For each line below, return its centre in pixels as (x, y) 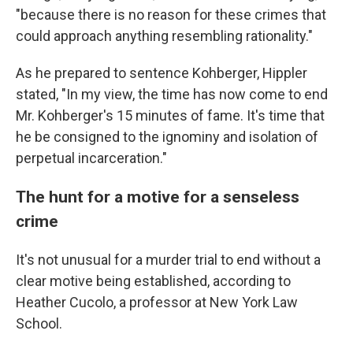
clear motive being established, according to (153, 281)
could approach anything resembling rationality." (164, 35)
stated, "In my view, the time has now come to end (172, 94)
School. (39, 323)
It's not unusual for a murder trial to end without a (168, 259)
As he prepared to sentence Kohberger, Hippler (162, 72)
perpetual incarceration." (91, 158)
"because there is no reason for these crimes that (171, 14)
